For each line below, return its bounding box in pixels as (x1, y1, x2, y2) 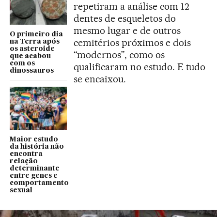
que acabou (10, 53, 51, 60)
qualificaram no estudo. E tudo (74, 61, 206, 73)
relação (10, 157, 38, 165)
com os (10, 60, 35, 67)
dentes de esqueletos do (74, 13, 176, 25)
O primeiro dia (10, 31, 63, 38)
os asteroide (10, 46, 55, 53)
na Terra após (10, 38, 60, 46)
